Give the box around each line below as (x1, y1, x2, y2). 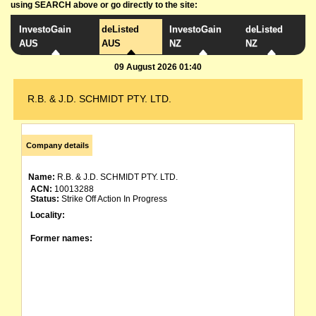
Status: (30, 194, 59, 204)
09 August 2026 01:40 (114, 62, 202, 72)
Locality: (30, 210, 65, 220)
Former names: (30, 233, 92, 243)
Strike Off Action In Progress (59, 194, 167, 204)
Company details (25, 141, 89, 150)
